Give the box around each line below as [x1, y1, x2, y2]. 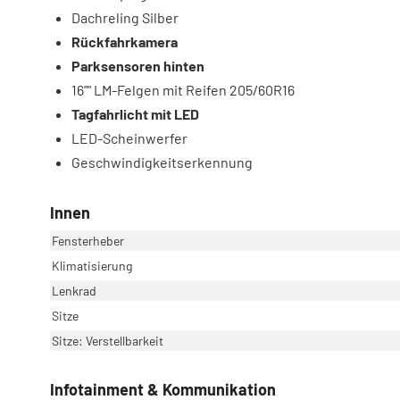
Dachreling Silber [71, 8, 179, 26]
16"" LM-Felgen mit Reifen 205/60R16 [71, 80, 295, 98]
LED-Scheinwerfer [71, 129, 187, 146]
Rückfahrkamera [71, 32, 178, 50]
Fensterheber [52, 232, 124, 248]
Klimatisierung [52, 257, 132, 273]
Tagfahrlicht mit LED [71, 104, 199, 122]
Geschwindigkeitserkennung [71, 153, 253, 171]
